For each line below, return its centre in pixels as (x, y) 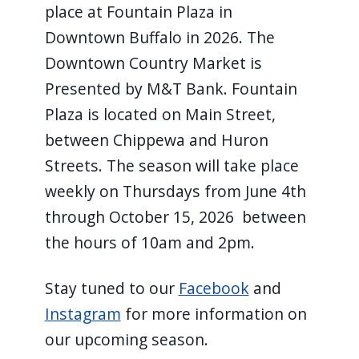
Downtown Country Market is (153, 63)
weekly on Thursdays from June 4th (175, 191)
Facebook (214, 288)
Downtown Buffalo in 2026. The (159, 37)
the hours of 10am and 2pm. (149, 242)
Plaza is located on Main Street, (160, 114)
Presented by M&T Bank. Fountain (171, 88)
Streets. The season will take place (171, 165)
